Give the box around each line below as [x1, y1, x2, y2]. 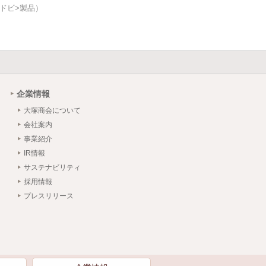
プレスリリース [24, 192, 74, 201]
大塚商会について [24, 106, 81, 115]
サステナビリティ [24, 163, 81, 172]
